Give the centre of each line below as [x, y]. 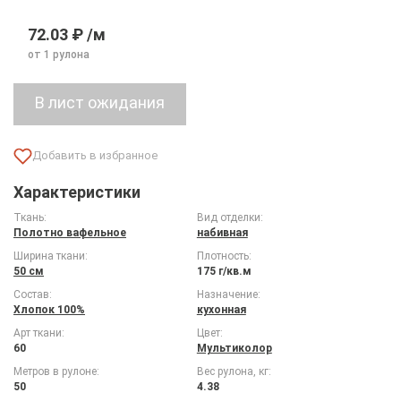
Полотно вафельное [70, 232]
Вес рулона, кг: [234, 371]
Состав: [33, 294]
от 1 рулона [59, 54]
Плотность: [224, 256]
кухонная [221, 309]
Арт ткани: [39, 333]
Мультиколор [234, 348]
